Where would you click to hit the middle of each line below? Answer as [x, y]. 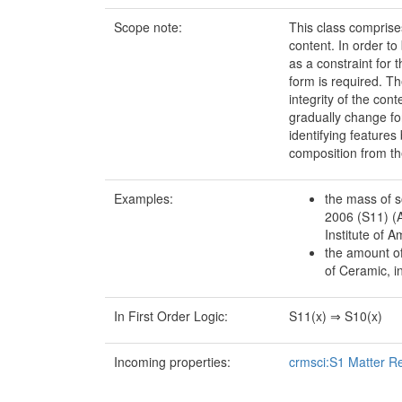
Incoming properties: [172, 362]
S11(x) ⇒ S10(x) [336, 316]
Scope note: [148, 27]
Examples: [144, 199]
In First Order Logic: [171, 316]
